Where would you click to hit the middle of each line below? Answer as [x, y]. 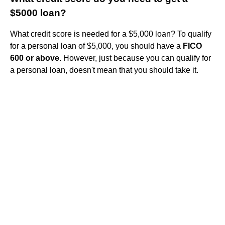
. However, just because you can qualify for [135, 58]
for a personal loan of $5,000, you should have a [96, 46]
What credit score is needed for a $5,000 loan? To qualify [111, 34]
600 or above [35, 58]
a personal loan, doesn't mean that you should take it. [104, 70]
